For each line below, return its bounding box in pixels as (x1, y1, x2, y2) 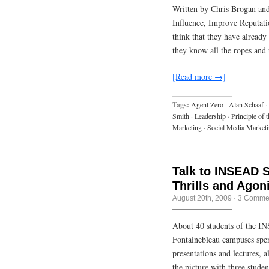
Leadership (195, 110, 226, 121)
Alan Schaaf (229, 99, 264, 109)
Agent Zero (191, 99, 223, 109)
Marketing (172, 122, 202, 132)
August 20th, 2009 (172, 193, 232, 202)
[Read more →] (172, 70, 226, 82)
